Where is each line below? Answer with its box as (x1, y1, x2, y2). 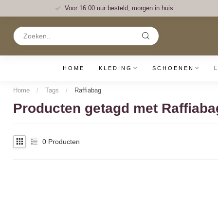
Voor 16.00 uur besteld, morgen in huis (64, 4, 173, 12)
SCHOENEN (152, 65, 194, 71)
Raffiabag (74, 87, 101, 94)
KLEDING (98, 65, 132, 71)
